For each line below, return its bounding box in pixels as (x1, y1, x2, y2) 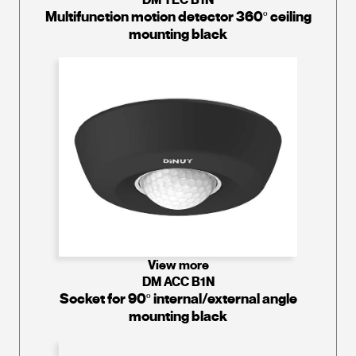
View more (147, 257, 209, 274)
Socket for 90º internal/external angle (59, 290, 297, 308)
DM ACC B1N (141, 273, 215, 291)
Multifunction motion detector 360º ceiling (44, 8, 311, 26)
